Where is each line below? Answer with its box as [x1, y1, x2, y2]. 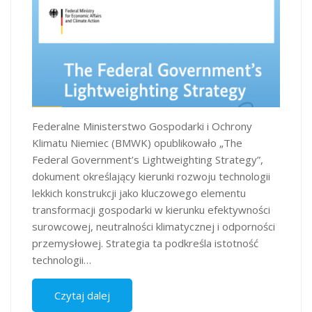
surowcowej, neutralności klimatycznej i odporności [32, 219, 275, 233]
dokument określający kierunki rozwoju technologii [32, 169, 270, 183]
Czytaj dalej [54, 288, 110, 302]
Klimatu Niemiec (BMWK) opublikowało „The [32, 135, 242, 150]
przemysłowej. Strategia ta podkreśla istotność [32, 235, 258, 250]
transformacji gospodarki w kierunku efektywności [32, 202, 270, 217]
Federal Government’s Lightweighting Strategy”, [32, 152, 263, 166]
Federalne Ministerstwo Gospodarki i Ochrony [32, 118, 252, 133]
